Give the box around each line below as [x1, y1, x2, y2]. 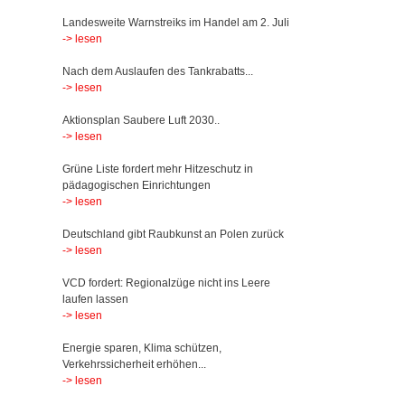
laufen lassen [61, 293, 128, 306]
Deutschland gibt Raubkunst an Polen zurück [61, 228, 284, 240]
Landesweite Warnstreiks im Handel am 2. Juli [61, 16, 289, 29]
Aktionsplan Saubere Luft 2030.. [61, 114, 220, 127]
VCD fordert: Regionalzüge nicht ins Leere [61, 277, 270, 289]
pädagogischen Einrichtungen [61, 179, 211, 192]
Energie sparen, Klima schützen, [61, 342, 221, 354]
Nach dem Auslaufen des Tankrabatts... [61, 65, 253, 78]
